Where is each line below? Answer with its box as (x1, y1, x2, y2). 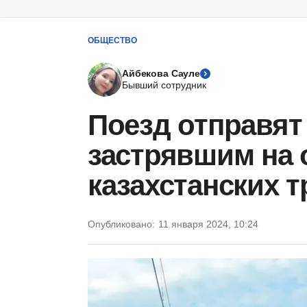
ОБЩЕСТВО (88, 35, 137, 45)
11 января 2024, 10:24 (158, 219, 258, 230)
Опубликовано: (88, 219, 155, 230)
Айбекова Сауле (122, 68, 201, 79)
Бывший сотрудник (122, 79, 206, 90)
